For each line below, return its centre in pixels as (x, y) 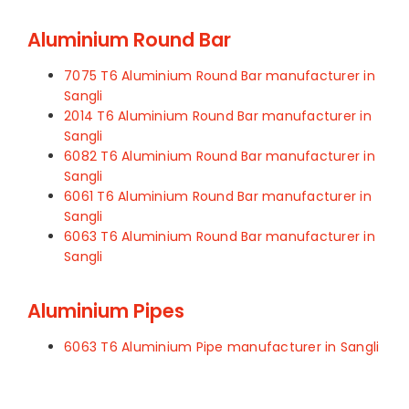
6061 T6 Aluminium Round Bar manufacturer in (218, 196)
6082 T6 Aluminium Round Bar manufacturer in (220, 156)
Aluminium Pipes (106, 310)
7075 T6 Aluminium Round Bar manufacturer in (220, 75)
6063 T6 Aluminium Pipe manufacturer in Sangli (222, 346)
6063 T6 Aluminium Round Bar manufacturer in (220, 236)
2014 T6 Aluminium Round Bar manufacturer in (218, 115)
